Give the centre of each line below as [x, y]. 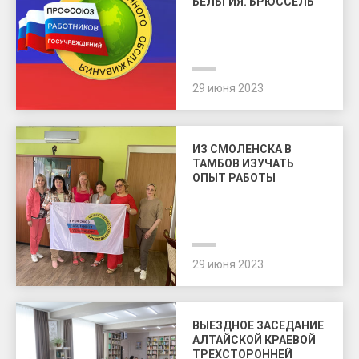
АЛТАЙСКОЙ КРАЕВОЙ [254, 340]
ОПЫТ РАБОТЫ [234, 178]
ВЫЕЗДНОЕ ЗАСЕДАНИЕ [258, 325]
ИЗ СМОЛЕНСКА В [242, 149]
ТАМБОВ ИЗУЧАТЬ [243, 163]
